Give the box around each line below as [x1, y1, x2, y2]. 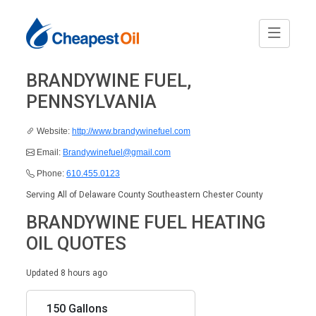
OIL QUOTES [26, 233, 126, 254]
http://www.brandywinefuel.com [72, 126, 190, 136]
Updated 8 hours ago [26, 268, 107, 278]
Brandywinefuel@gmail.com [63, 147, 171, 157]
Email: [35, 147, 63, 157]
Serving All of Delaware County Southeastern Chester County [26, 190, 263, 200]
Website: [35, 126, 72, 136]
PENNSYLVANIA [26, 91, 157, 112]
